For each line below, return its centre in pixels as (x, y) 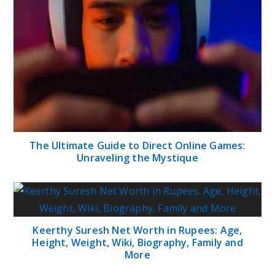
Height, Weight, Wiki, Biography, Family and (137, 243)
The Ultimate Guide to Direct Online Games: (137, 146)
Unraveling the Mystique (137, 158)
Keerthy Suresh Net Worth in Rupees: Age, (137, 230)
